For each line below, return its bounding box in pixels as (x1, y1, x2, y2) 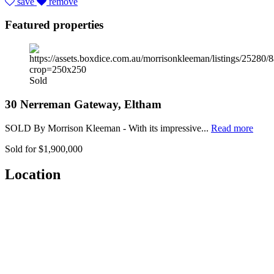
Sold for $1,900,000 (5, 143, 83, 154)
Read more (211, 122, 253, 133)
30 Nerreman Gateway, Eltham (5, 97, 161, 111)
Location (5, 166, 61, 183)
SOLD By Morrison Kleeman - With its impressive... (5, 122, 211, 133)
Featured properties (5, 18, 103, 32)
